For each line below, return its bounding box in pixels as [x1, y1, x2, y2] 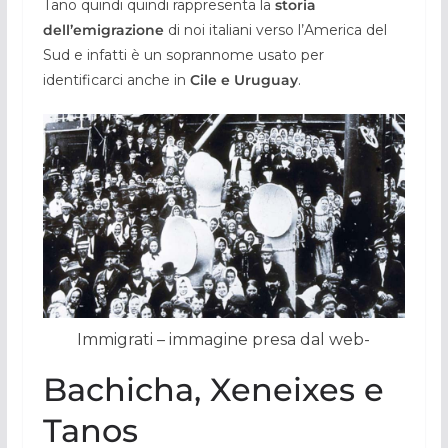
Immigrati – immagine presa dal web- [77, 330, 371, 350]
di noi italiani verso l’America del [163, 20, 387, 39]
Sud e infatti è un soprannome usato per [42, 45, 324, 64]
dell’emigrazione [42, 20, 164, 39]
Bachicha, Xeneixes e [42, 370, 384, 410]
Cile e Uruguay [189, 70, 298, 89]
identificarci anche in [42, 70, 190, 89]
